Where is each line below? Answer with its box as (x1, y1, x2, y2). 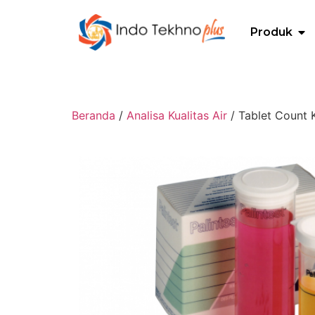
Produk (250, 25, 292, 39)
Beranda (72, 108, 115, 123)
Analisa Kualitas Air (127, 108, 227, 123)
